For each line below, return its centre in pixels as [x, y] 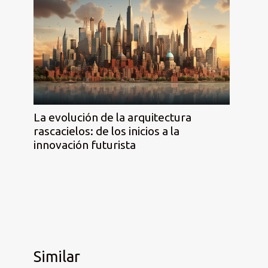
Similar [57, 256]
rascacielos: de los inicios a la [106, 131]
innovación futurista [85, 144]
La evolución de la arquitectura [112, 117]
